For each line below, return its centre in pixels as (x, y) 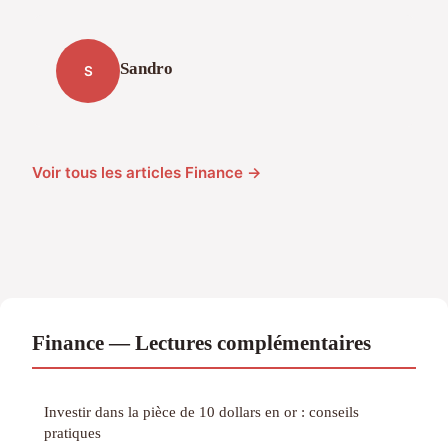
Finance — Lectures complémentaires (201, 343)
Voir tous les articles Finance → (147, 173)
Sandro (146, 69)
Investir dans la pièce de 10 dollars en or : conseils (201, 412)
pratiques (72, 433)
